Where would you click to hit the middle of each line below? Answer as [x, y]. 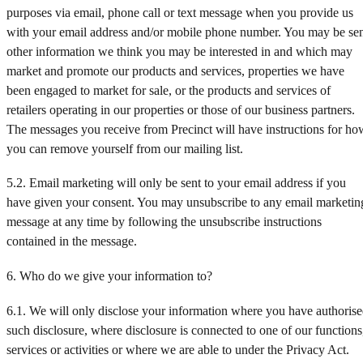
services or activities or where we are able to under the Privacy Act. [178, 349]
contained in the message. [72, 241]
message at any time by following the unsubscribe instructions [164, 222]
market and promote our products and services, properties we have [175, 70]
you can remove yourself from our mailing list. [125, 148]
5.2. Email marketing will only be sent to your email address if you [176, 183]
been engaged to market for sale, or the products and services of [169, 90]
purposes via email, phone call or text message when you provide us [180, 12]
